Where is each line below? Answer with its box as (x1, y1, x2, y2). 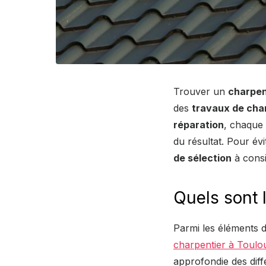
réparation (173, 118, 224, 131)
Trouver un (173, 85, 228, 97)
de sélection (173, 151, 232, 164)
